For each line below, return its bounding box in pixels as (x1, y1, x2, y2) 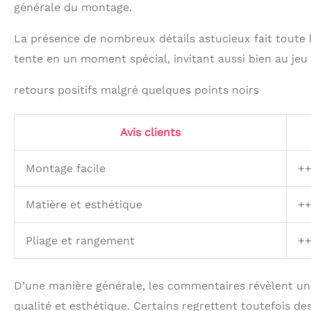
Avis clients (120, 126, 180, 140)
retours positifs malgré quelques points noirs (14, 83, 259, 97)
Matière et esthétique (26, 198, 142, 212)
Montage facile (26, 162, 106, 176)
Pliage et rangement (26, 234, 135, 248)
